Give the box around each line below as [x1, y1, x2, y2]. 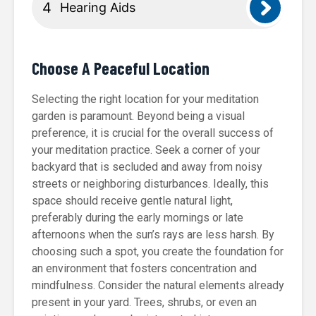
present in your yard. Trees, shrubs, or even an [32, 296, 257, 309]
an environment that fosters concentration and [32, 262, 257, 275]
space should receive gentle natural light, [32, 194, 233, 207]
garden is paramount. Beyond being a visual [32, 109, 245, 123]
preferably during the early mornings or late [32, 211, 243, 224]
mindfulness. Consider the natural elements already [32, 279, 284, 292]
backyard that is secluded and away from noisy [32, 160, 262, 174]
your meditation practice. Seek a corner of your [32, 143, 260, 157]
